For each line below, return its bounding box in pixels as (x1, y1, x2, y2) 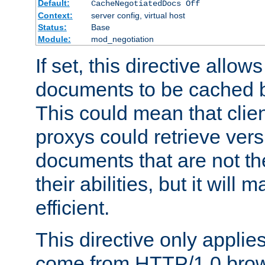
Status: (37, 22, 67, 32)
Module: (37, 34, 71, 44)
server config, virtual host (91, 10, 185, 20)
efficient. (35, 196, 109, 219)
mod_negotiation (91, 34, 154, 44)
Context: (37, 10, 73, 20)
